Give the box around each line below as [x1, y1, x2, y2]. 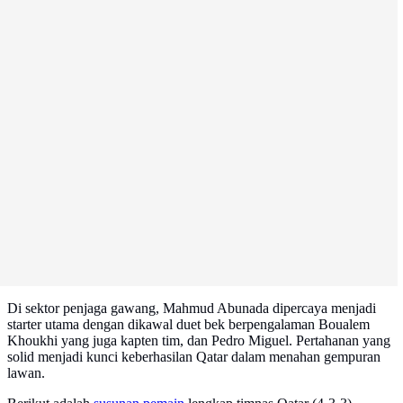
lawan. [7, 365, 45, 381]
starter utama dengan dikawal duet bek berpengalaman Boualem [7, 317, 370, 333]
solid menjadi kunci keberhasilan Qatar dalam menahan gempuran [7, 349, 381, 365]
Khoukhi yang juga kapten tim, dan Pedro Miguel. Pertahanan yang [7, 333, 390, 349]
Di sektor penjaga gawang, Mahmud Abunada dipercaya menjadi [7, 300, 376, 317]
